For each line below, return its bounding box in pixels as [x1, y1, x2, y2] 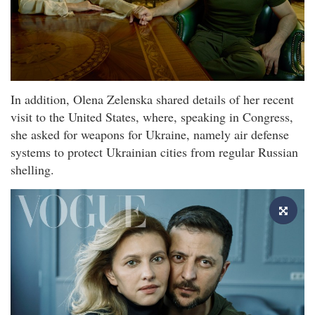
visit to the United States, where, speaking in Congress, [11, 108, 293, 126]
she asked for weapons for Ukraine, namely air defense [11, 126, 289, 143]
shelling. [11, 161, 54, 179]
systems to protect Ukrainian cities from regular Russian [11, 143, 298, 161]
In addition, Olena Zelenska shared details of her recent [11, 91, 294, 108]
